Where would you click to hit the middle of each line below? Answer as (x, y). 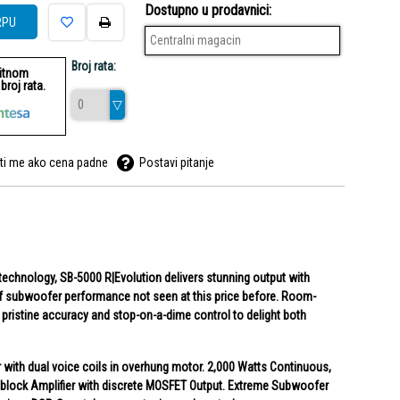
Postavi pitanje (176, 162)
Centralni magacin (195, 40)
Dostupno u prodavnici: (208, 10)
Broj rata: (93, 66)
